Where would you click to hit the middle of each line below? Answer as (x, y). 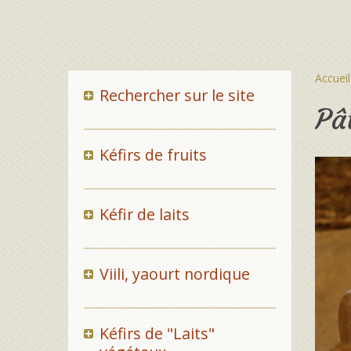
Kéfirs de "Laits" (157, 333)
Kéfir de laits (144, 214)
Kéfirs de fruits (153, 155)
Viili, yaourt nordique (174, 274)
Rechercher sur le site (177, 95)
